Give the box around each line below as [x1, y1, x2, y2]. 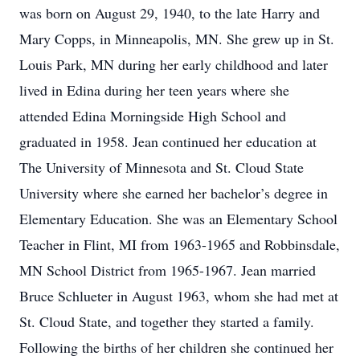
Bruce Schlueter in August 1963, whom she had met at [19, 286, 338, 305]
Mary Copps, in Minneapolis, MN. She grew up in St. [19, 29, 334, 48]
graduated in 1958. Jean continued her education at [19, 132, 317, 151]
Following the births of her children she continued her [19, 337, 333, 357]
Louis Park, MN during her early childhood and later [19, 55, 328, 74]
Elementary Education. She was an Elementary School [19, 209, 337, 228]
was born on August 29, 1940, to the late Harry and [19, 3, 320, 22]
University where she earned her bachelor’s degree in [19, 183, 328, 202]
